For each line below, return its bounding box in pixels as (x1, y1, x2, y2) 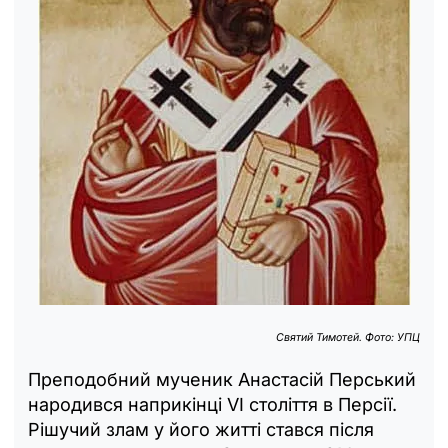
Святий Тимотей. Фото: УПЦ (276, 330, 420, 344)
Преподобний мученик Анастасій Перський (28, 368, 416, 390)
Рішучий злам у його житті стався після (28, 418, 374, 440)
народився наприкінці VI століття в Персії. (28, 393, 397, 415)
